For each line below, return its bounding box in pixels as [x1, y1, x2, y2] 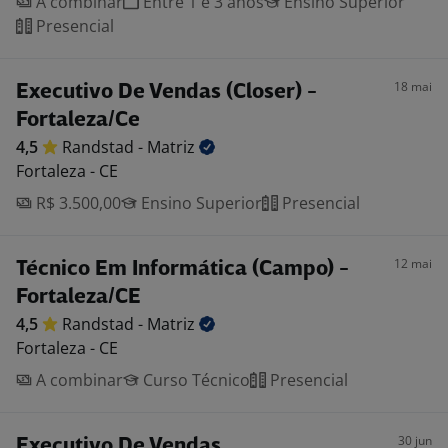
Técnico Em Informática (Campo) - [16, 259, 349, 280]
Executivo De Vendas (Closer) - [16, 82, 317, 103]
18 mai [394, 78, 432, 95]
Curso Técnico [139, 369, 250, 391]
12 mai [394, 255, 432, 272]
